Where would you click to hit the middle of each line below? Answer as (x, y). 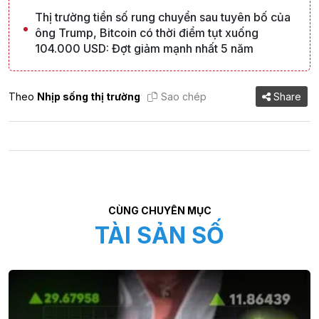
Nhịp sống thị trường (89, 96)
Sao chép (184, 96)
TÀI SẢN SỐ (159, 236)
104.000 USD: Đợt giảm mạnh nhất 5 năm (144, 49)
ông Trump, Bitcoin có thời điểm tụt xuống (147, 33)
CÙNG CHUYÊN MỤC (159, 211)
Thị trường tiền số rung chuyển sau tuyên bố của (163, 17)
